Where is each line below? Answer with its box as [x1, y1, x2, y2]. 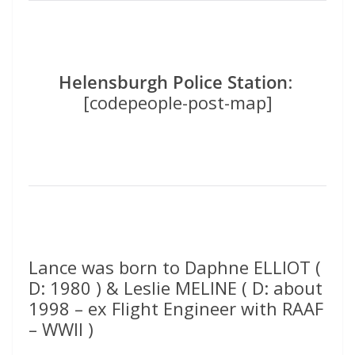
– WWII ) [29, 317, 94, 342]
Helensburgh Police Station [58, 70, 288, 94]
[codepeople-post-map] [82, 90, 273, 115]
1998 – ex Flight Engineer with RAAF [29, 296, 323, 321]
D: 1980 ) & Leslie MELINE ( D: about [29, 276, 323, 300]
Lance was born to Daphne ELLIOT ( [29, 255, 321, 280]
